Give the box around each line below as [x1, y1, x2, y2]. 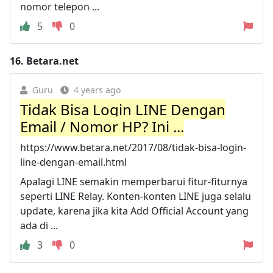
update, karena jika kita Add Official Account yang [20, 204, 249, 218]
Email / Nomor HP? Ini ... [20, 116, 184, 136]
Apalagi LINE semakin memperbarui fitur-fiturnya [20, 174, 247, 188]
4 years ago [74, 83, 121, 96]
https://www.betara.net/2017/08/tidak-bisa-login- [20, 140, 246, 154]
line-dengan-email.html [20, 155, 127, 169]
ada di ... [20, 218, 58, 232]
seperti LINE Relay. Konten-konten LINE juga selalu [20, 189, 251, 203]
